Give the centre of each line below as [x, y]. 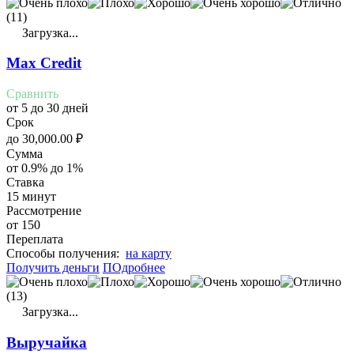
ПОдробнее [134, 268]
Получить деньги [53, 268]
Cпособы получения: [66, 254]
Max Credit [44, 63]
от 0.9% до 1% [45, 168]
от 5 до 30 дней [47, 108]
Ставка [25, 183]
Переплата [35, 239]
